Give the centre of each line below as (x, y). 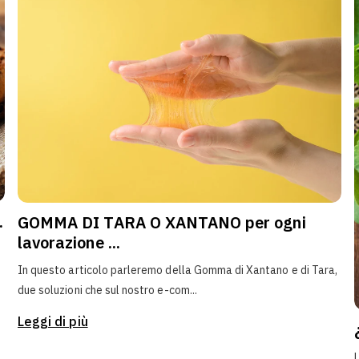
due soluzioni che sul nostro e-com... (107, 290)
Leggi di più (53, 322)
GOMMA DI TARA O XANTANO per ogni (162, 223)
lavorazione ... (69, 243)
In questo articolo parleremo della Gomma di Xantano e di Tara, (178, 270)
